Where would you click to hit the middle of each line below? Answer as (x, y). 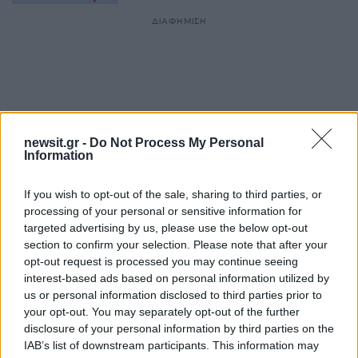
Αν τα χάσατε (52, 267)
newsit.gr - (57, 143)
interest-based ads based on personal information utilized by (177, 278)
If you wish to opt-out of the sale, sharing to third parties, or (173, 194)
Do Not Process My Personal (177, 143)
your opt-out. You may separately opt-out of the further (162, 312)
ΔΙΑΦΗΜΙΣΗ (179, 21)
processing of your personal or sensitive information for (163, 211)
